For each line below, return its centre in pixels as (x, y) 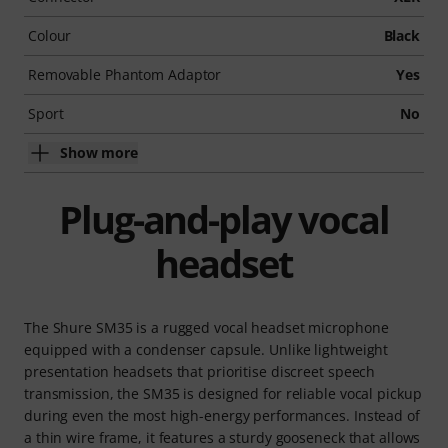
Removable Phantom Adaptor (125, 74)
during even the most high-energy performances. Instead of (222, 415)
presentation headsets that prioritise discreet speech (200, 371)
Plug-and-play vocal (224, 218)
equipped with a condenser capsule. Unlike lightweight (206, 349)
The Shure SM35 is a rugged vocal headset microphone (206, 327)
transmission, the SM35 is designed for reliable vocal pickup (223, 393)
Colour (50, 35)
